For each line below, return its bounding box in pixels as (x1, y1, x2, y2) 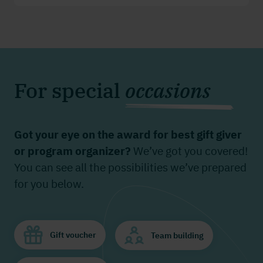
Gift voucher (50, 230, 96, 240)
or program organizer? (14, 144, 131, 158)
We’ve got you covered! (131, 144, 248, 158)
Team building (151, 230, 204, 241)
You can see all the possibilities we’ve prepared (14, 160, 247, 174)
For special (14, 77, 125, 104)
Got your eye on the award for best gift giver (14, 127, 242, 141)
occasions (125, 77, 211, 104)
